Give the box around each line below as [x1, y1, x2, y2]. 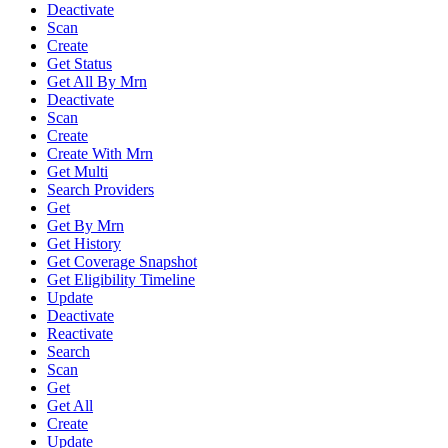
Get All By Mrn [47, 73, 147, 91]
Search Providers [47, 181, 154, 199]
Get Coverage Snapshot [47, 253, 197, 271]
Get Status [47, 55, 112, 73]
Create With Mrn [47, 145, 153, 163]
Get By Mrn [47, 217, 124, 235]
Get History [47, 235, 121, 253]
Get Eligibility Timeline [47, 271, 195, 289]
